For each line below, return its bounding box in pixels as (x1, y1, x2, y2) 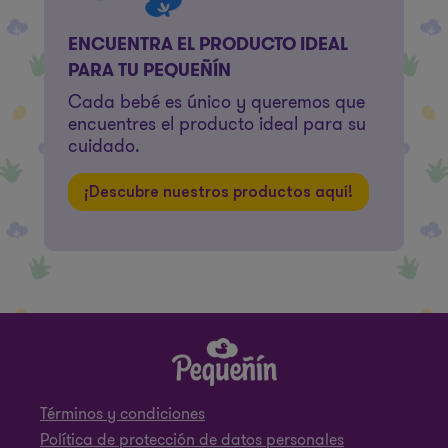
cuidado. (68, 133, 140, 159)
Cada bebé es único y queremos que (68, 89, 365, 115)
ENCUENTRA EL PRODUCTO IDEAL (68, 31, 348, 57)
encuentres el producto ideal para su (68, 111, 366, 137)
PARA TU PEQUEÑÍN (68, 57, 231, 83)
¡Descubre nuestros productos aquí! (84, 183, 353, 201)
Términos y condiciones (40, 402, 205, 426)
